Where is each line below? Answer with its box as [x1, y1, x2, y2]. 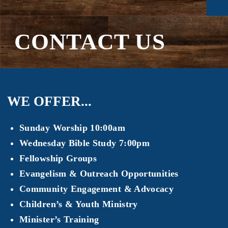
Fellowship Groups [19, 153, 97, 164]
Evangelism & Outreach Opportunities [19, 168, 179, 179]
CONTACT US [14, 29, 165, 55]
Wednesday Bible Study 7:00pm [19, 138, 150, 149]
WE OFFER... [7, 94, 92, 109]
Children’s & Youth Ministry [19, 199, 138, 210]
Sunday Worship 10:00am [19, 123, 125, 133]
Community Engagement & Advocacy [19, 184, 174, 194]
